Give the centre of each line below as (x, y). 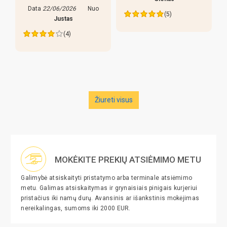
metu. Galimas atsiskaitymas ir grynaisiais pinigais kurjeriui (109, 188)
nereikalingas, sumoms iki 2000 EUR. (76, 209)
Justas (63, 18)
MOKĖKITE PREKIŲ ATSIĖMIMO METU (128, 160)
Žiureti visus (113, 100)
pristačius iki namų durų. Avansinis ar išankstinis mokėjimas (110, 198)
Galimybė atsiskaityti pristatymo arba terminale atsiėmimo (107, 178)
